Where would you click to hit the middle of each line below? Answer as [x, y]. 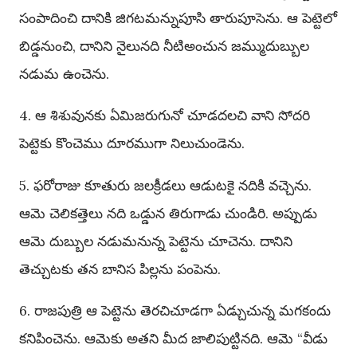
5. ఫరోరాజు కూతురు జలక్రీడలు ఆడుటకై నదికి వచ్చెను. [165, 185]
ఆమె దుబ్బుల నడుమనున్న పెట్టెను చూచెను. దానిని [156, 241]
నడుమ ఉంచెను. [64, 73]
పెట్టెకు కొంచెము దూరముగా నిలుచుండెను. [132, 143]
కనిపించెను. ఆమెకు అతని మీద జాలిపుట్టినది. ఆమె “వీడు [173, 339]
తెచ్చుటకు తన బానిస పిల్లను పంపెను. [120, 269]
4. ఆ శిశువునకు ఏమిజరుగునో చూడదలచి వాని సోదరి [165, 116]
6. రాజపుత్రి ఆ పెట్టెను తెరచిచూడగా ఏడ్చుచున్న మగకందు [175, 311]
